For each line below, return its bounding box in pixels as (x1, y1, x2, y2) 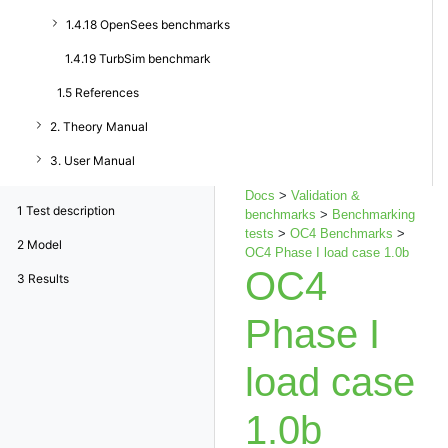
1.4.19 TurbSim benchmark (65, 51, 211, 66)
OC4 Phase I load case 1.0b (245, 245, 409, 260)
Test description (23, 203, 115, 218)
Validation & (291, 188, 360, 203)
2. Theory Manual (50, 119, 148, 134)
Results (25, 271, 69, 286)
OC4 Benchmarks (290, 226, 393, 241)
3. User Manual (50, 153, 135, 168)
